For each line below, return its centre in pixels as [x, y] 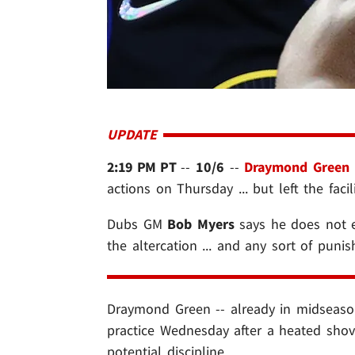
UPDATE [132, 135]
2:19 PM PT [141, 167]
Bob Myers [201, 224]
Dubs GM [137, 224]
